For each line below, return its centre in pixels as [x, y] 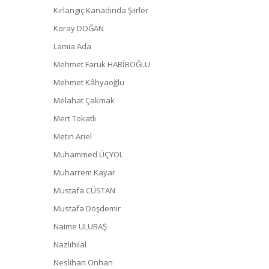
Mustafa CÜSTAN [84, 190]
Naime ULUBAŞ [80, 226]
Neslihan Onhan [83, 262]
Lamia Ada [72, 46]
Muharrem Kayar [84, 172]
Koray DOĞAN [79, 28]
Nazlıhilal [70, 244]
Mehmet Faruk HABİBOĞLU [102, 64]
